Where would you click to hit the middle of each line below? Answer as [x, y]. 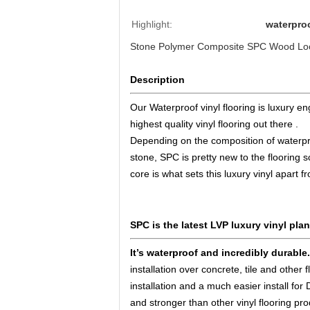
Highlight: [152, 24]
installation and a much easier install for [218, 286]
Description [159, 80]
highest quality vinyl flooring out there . [214, 124]
